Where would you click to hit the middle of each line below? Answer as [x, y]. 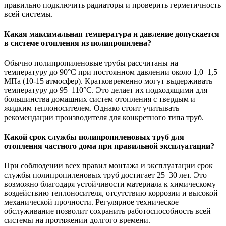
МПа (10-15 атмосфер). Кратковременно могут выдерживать [108, 81]
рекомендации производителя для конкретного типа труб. [104, 117]
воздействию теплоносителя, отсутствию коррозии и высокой [111, 193]
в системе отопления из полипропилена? [78, 43]
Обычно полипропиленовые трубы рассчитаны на [91, 63]
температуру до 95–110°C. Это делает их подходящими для [106, 90]
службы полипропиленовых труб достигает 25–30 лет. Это [105, 175]
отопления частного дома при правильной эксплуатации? [109, 146]
